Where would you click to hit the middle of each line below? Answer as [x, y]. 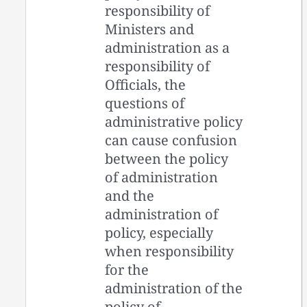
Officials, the [146, 84]
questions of [145, 103]
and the [130, 195]
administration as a [168, 47]
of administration [162, 177]
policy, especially [159, 232]
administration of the [174, 288]
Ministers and [150, 29]
